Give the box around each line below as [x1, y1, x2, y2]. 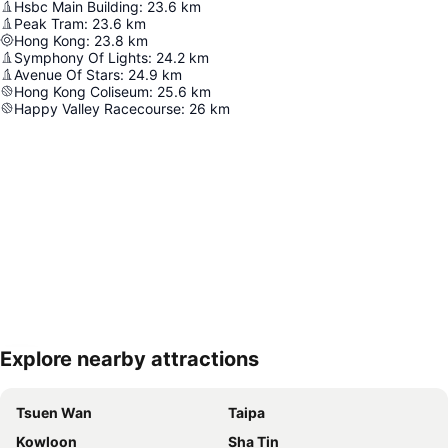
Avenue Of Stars [14, 65, 120, 83]
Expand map [32, 364, 115, 382]
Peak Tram [14, 14, 84, 32]
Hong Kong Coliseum [14, 82, 149, 100]
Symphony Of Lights [14, 48, 148, 66]
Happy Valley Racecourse [14, 99, 181, 117]
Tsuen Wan [16, 403, 92, 421]
